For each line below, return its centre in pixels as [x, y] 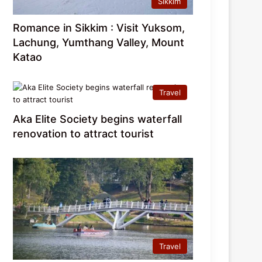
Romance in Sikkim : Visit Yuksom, [99, 28]
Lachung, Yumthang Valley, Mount [99, 43]
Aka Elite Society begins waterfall [98, 119]
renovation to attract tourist [84, 134]
